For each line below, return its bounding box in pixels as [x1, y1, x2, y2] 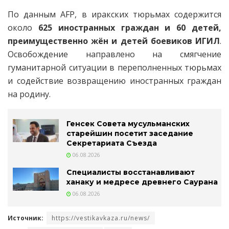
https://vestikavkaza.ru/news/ [52, 214, 150, 223]
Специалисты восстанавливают [66, 168, 195, 177]
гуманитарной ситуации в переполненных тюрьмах [8, 62, 221, 74]
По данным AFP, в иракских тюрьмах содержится [8, 9, 221, 20]
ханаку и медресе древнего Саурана [66, 177, 218, 187]
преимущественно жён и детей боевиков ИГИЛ [8, 35, 220, 47]
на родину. [8, 88, 51, 100]
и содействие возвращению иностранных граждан [8, 75, 221, 87]
